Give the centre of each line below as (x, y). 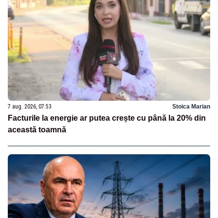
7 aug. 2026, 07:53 (30, 107)
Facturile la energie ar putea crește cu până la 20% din (107, 118)
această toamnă (37, 130)
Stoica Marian (191, 107)
